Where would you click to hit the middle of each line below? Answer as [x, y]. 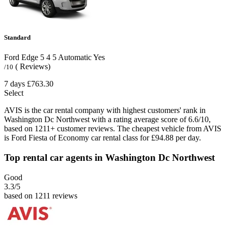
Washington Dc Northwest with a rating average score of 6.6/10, [107, 120]
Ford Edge [21, 58]
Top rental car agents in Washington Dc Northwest [109, 158]
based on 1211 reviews [41, 195]
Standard [17, 38]
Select [14, 93]
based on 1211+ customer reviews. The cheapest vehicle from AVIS [113, 129]
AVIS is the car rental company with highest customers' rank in [105, 110]
